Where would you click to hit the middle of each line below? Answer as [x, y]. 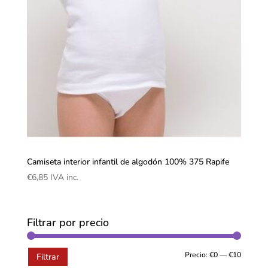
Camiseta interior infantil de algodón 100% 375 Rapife [128, 162]
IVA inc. [64, 177]
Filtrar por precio [68, 222]
